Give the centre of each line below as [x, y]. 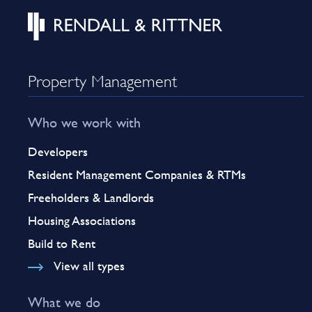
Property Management [102, 79]
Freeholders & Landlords [91, 197]
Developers [58, 151]
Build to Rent [62, 243]
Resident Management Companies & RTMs [137, 174]
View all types [89, 265]
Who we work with [84, 122]
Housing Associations [82, 220]
